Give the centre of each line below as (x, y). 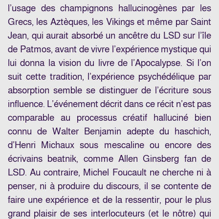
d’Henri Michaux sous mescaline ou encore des (109, 145)
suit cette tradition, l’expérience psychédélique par (109, 77)
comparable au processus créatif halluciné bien (109, 118)
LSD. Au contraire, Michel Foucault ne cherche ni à (109, 173)
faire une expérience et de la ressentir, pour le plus (109, 200)
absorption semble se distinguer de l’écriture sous (109, 90)
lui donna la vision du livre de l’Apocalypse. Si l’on (109, 63)
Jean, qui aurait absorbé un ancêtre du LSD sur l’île (109, 36)
